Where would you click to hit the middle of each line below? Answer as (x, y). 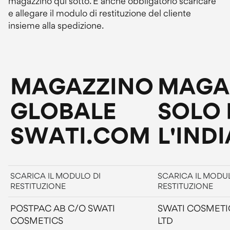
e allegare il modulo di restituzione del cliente (100, 13)
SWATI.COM (80, 136)
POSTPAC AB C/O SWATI (63, 208)
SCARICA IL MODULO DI (55, 176)
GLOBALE (63, 111)
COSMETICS (37, 221)
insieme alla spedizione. (56, 25)
